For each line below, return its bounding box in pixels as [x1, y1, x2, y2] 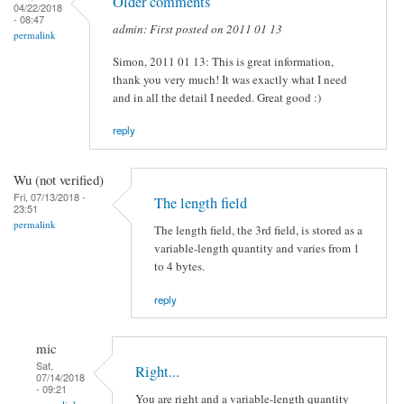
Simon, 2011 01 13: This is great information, [113, 52, 334, 69]
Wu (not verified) [14, 170, 104, 188]
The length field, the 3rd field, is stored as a [154, 222, 363, 239]
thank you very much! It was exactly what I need [113, 70, 347, 87]
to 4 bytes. [154, 258, 205, 275]
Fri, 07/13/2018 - [14, 188, 86, 204]
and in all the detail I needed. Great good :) [113, 88, 321, 106]
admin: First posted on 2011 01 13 [113, 21, 282, 38]
